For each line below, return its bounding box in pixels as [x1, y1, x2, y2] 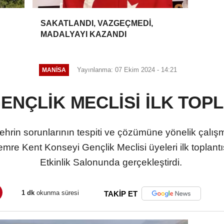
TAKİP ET [104, 189, 137, 198]
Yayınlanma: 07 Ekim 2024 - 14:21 [76, 65, 177, 73]
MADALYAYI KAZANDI [40, 29, 127, 38]
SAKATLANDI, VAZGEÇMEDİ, [40, 18, 153, 27]
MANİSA [42, 66, 66, 73]
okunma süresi [34, 189, 79, 197]
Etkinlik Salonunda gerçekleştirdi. [39, 156, 184, 167]
